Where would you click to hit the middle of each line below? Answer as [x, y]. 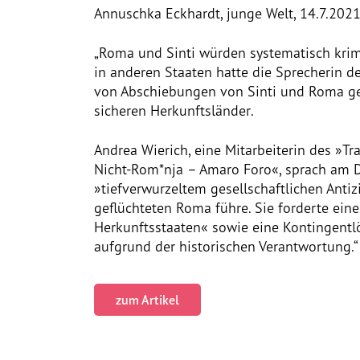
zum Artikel [147, 300]
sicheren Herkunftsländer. [174, 110]
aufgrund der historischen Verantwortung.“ [226, 246]
